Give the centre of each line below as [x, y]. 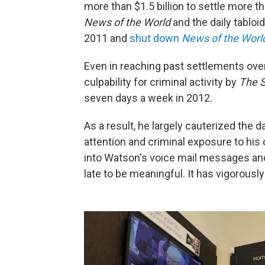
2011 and [107, 38]
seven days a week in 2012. [148, 98]
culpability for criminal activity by [161, 82]
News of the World [127, 22]
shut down [156, 38]
